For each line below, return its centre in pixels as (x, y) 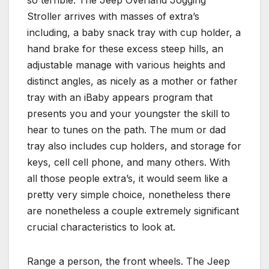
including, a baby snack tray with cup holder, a (134, 32)
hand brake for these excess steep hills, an (125, 48)
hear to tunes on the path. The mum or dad (126, 129)
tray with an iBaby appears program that (120, 97)
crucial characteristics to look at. (101, 227)
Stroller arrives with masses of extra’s (113, 16)
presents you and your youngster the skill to (128, 113)
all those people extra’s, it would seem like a (127, 178)
